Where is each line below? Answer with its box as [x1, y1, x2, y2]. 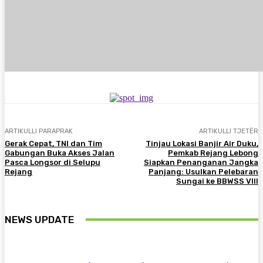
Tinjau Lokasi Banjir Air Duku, [145, 139, 258, 148]
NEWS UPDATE [5, 213, 74, 225]
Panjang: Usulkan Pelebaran [148, 167, 258, 176]
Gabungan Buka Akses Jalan [5, 148, 114, 157]
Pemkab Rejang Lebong [167, 148, 258, 157]
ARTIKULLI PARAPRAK [5, 127, 73, 135]
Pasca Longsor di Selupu [5, 157, 100, 167]
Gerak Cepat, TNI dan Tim [5, 139, 102, 148]
